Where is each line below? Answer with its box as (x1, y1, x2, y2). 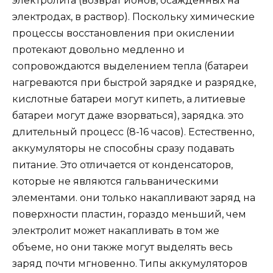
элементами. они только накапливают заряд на (12, 191, 255, 204)
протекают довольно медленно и (12, 43, 185, 55)
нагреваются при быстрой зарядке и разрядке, (12, 76, 256, 88)
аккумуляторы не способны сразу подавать (12, 142, 235, 154)
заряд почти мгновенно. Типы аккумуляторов (12, 257, 247, 269)
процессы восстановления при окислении (12, 27, 235, 39)
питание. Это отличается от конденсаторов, (12, 158, 233, 171)
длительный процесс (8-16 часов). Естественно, (12, 126, 254, 138)
